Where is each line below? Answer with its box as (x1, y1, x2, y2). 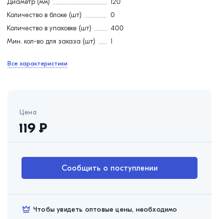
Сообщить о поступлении (61, 163, 158, 173)
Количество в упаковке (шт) (7, 23, 91, 32)
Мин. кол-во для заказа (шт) (7, 37, 95, 45)
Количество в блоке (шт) (7, 10, 82, 19)
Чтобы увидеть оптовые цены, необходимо (33, 205, 177, 214)
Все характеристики (7, 60, 67, 67)
